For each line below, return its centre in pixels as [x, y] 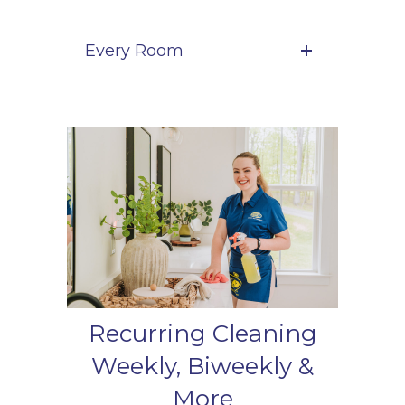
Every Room [134, 51]
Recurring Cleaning [202, 334]
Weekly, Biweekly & [202, 367]
